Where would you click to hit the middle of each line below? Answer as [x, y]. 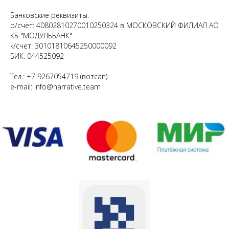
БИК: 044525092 [37, 56]
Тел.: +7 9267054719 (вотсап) [59, 77]
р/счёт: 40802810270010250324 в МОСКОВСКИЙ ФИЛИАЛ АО [114, 26]
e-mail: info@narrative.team [55, 87]
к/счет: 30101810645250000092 [63, 46]
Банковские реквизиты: [50, 15]
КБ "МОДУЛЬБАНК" [41, 36]
